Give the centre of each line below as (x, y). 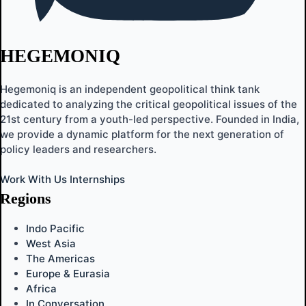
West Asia (51, 243)
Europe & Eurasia (68, 273)
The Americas (60, 258)
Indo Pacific (55, 228)
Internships (97, 180)
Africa (41, 288)
